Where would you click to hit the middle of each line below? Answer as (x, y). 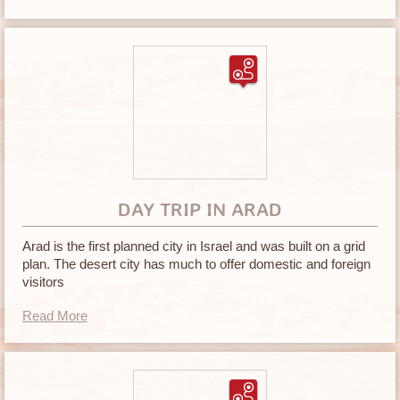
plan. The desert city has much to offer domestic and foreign (196, 264)
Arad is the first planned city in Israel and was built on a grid (194, 246)
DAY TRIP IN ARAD (200, 210)
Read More (55, 316)
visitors (43, 282)
